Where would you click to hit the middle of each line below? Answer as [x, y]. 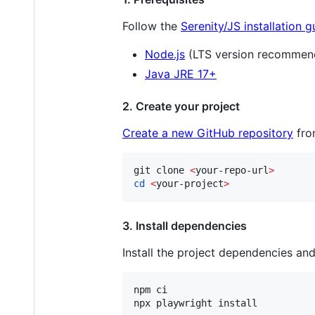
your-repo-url [232, 170]
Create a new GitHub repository [208, 133]
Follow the [152, 26]
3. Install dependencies [185, 225]
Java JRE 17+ [181, 73]
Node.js [165, 54]
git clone [162, 170]
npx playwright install [195, 303]
